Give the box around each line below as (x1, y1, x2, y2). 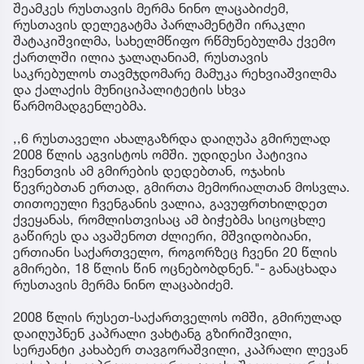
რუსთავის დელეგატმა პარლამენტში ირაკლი (13, 15, 305, 32)
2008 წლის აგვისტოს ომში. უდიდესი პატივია (13, 145, 307, 162)
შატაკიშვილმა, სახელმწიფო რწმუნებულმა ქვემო (13, 32, 336, 49)
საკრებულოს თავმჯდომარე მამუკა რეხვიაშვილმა (13, 64, 336, 81)
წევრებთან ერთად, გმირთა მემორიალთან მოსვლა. (13, 178, 350, 195)
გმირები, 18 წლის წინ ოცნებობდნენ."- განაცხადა (13, 259, 336, 276)
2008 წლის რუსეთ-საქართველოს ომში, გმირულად (13, 308, 342, 325)
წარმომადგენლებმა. (13, 97, 147, 114)
